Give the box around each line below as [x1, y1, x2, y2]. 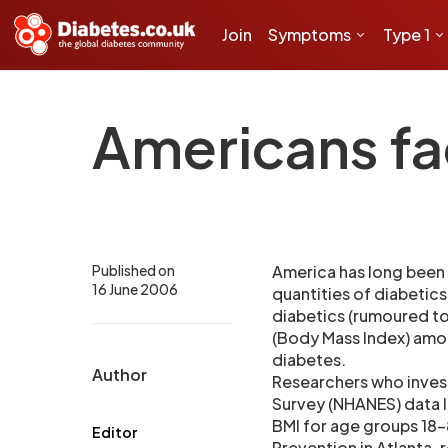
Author [92, 364, 147, 385]
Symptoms [268, 24, 351, 45]
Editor [92, 423, 137, 441]
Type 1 [383, 24, 430, 45]
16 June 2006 [92, 280, 178, 298]
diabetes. [272, 349, 346, 370]
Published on [92, 261, 175, 279]
